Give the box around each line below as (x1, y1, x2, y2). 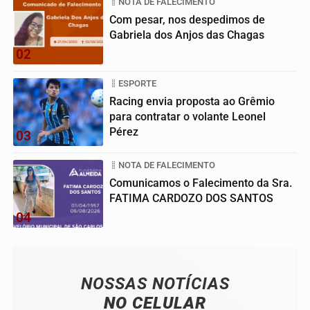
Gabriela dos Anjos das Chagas (109, 28, 264, 42)
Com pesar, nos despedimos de (109, 13, 265, 27)
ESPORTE (118, 78, 156, 89)
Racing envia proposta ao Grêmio (109, 95, 275, 109)
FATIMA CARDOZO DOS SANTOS (109, 192, 273, 206)
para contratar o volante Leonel (109, 110, 266, 124)
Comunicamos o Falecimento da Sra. (109, 176, 292, 190)
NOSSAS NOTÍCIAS (80, 274, 230, 294)
